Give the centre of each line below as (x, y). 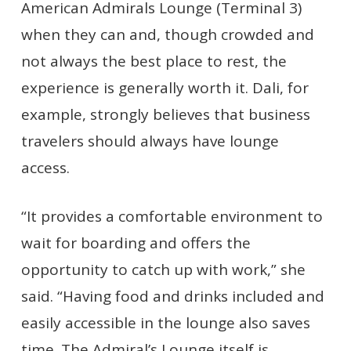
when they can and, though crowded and (167, 34)
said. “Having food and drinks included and (172, 296)
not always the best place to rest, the (154, 61)
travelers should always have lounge (150, 141)
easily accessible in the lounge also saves (165, 323)
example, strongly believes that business (165, 114)
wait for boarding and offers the (136, 243)
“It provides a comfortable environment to (172, 216)
